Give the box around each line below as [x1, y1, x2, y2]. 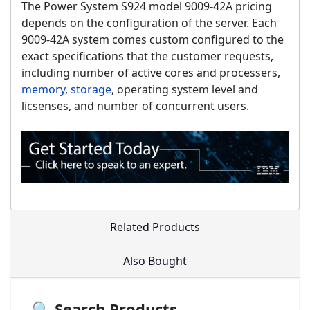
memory [21, 82, 65, 98]
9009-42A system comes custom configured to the [21, 32, 284, 48]
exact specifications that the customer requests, [21, 48, 273, 64]
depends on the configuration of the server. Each [21, 15, 277, 31]
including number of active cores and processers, [21, 65, 280, 81]
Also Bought [123, 253, 187, 268]
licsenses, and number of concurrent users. [21, 98, 249, 114]
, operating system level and [111, 82, 258, 98]
